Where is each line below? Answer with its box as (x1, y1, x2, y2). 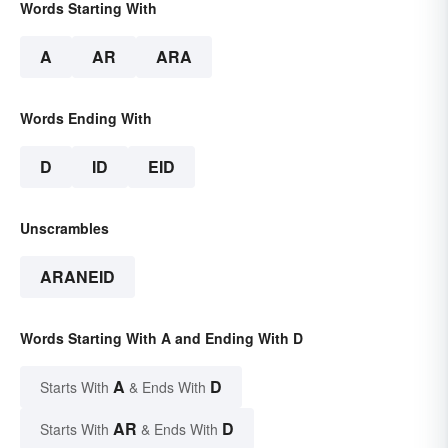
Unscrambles (20, 217, 109, 238)
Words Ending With (20, 107, 152, 128)
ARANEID (40, 264, 115, 288)
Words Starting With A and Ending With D (20, 327, 303, 348)
